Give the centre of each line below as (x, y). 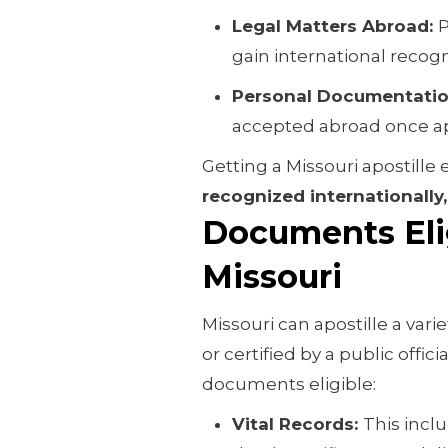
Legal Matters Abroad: (334, 25)
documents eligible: (288, 383)
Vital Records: (297, 423)
